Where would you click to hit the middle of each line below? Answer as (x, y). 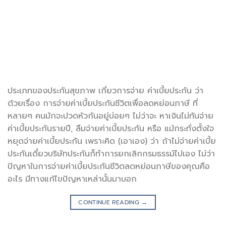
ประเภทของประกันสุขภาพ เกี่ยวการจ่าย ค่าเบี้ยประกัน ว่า (105, 91)
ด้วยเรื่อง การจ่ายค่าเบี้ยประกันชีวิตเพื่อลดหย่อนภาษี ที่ (103, 104)
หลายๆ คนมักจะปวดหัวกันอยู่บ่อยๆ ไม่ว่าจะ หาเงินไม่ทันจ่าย (110, 116)
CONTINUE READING (110, 203)
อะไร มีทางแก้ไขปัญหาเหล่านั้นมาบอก (72, 179)
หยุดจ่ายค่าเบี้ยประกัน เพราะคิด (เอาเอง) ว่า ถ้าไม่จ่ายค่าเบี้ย (112, 142)
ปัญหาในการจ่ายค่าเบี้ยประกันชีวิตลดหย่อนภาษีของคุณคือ (109, 167)
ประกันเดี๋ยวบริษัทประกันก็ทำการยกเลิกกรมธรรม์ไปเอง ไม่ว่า (111, 154)
